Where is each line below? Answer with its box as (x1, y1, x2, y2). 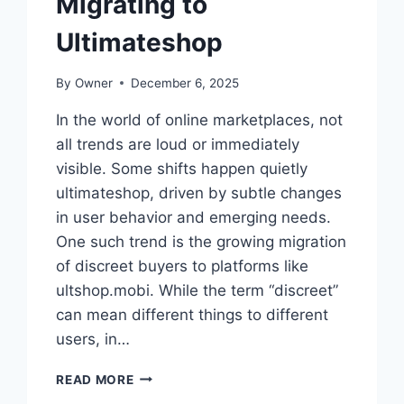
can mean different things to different (56, 305, 329, 324)
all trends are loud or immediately (56, 134, 300, 153)
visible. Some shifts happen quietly (56, 159, 308, 178)
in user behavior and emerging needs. (56, 207, 332, 226)
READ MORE (56, 372, 134, 387)
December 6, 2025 (130, 75, 239, 90)
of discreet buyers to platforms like (56, 256, 309, 275)
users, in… (56, 329, 131, 348)
